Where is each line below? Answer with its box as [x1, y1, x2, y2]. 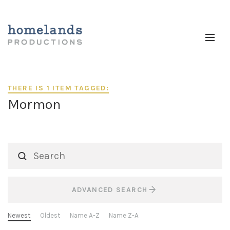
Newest [8, 212, 31, 220]
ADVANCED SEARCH [71, 185, 148, 195]
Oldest [40, 212, 61, 220]
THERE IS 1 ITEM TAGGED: [8, 84, 109, 93]
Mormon [8, 96, 61, 113]
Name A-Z [70, 212, 100, 220]
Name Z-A [109, 212, 139, 220]
